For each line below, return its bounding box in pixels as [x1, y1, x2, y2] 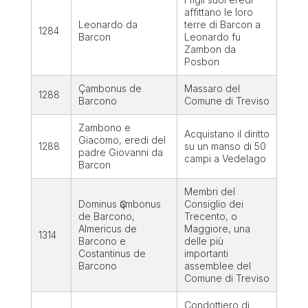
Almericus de [78, 223, 137, 235]
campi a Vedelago [184, 153, 266, 165]
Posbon [184, 56, 219, 68]
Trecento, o [184, 210, 237, 223]
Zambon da [184, 43, 236, 56]
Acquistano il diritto [184, 128, 269, 140]
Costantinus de [78, 247, 146, 260]
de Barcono [78, 210, 132, 223]
